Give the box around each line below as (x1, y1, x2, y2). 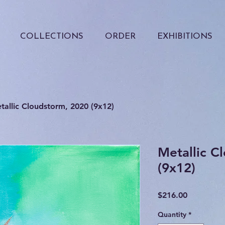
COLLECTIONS (20, 32, 83, 41)
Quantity (158, 210, 186, 219)
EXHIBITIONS (157, 32, 212, 41)
